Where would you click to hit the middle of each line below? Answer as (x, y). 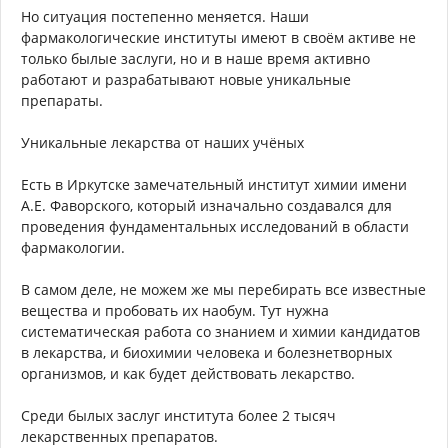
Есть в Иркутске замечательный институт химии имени (214, 185)
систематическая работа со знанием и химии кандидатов (220, 332)
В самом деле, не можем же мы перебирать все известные (223, 290)
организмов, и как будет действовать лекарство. (188, 374)
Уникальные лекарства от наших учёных (162, 143)
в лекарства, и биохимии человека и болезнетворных (206, 353)
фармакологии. (73, 248)
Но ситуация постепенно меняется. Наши (165, 17)
